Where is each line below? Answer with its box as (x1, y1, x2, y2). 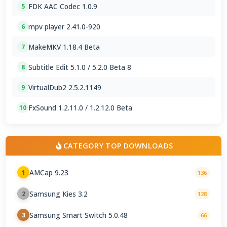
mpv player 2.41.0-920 (28, 21, 101, 31)
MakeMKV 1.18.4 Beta (28, 42, 100, 52)
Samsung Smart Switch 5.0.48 (29, 210, 128, 220)
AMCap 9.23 (29, 167, 69, 177)
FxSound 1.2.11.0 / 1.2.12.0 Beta (28, 102, 133, 112)
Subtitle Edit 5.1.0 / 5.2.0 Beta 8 (28, 62, 132, 72)
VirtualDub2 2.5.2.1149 (28, 82, 102, 92)
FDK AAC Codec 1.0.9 (28, 1, 98, 11)
